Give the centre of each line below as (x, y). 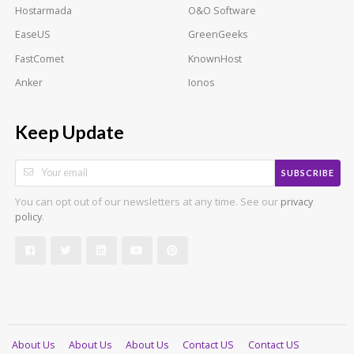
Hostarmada (43, 11)
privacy (297, 201)
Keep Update (70, 132)
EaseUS (33, 35)
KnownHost (215, 58)
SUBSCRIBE (308, 173)
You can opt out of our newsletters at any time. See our (148, 201)
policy (28, 217)
